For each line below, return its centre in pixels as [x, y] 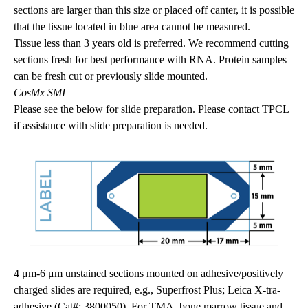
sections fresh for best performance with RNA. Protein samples [150, 60]
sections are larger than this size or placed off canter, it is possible [154, 10]
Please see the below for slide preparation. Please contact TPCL [151, 109]
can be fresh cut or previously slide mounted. [111, 76]
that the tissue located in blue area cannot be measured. [132, 27]
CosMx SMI [40, 93]
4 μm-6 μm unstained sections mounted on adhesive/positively [148, 274]
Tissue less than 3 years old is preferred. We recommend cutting [151, 43]
